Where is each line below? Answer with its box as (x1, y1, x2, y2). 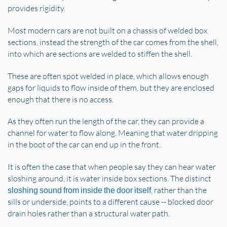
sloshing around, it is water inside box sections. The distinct (8, 173, 211, 184)
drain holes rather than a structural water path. (8, 208, 170, 219)
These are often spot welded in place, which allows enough (8, 70, 209, 81)
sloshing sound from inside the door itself (8, 185, 151, 196)
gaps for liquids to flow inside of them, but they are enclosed (8, 82, 214, 93)
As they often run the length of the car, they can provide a (8, 116, 204, 127)
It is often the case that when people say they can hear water (8, 162, 216, 172)
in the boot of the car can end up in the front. (8, 139, 162, 150)
